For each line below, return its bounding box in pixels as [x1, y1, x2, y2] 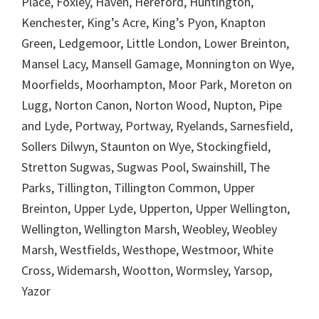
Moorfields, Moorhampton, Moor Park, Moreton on [21, 75, 292, 93]
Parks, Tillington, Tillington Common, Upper [21, 179, 255, 196]
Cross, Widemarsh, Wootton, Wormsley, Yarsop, [21, 261, 272, 278]
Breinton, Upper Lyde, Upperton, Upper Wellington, [21, 199, 290, 216]
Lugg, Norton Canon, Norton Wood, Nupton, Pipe [21, 96, 282, 113]
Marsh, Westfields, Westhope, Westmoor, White [21, 241, 273, 258]
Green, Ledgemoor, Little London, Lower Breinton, [21, 34, 289, 51]
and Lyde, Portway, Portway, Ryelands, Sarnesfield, [21, 117, 293, 134]
